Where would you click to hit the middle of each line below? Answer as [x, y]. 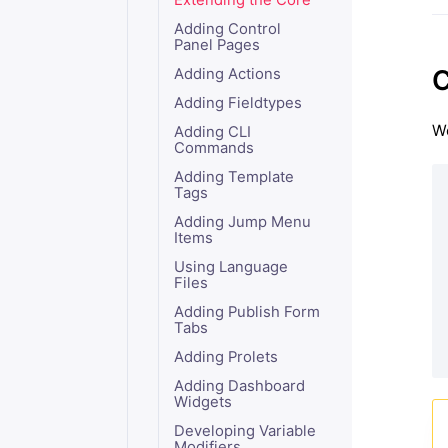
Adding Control [227, 29]
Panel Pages [216, 45]
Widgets [202, 402]
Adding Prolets [225, 357]
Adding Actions [227, 74]
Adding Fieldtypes [237, 103]
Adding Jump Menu [242, 222]
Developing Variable [244, 431]
